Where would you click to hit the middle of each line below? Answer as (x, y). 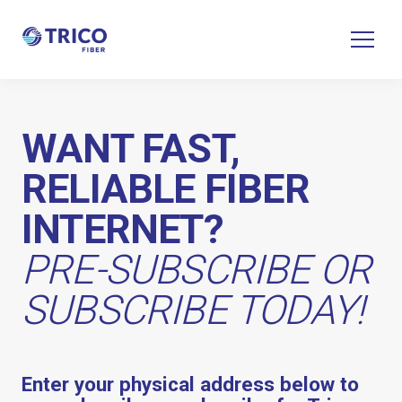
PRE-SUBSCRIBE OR (197, 270)
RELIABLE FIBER (166, 189)
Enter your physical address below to (190, 385)
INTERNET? (122, 230)
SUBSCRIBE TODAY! (193, 310)
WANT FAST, (131, 149)
